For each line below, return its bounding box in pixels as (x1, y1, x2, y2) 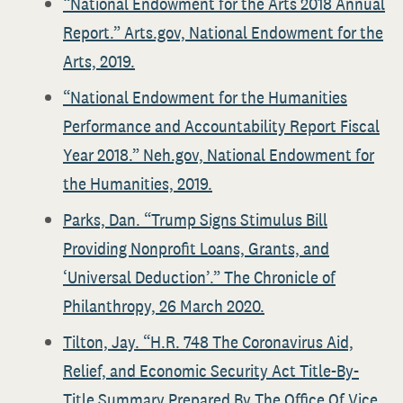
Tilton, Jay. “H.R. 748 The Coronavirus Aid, (63, 330, 354, 354)
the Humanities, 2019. (63, 172, 212, 195)
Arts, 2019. (63, 49, 135, 73)
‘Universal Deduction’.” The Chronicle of (63, 265, 336, 289)
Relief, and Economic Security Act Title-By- (63, 359, 359, 382)
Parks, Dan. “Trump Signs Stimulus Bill (63, 208, 327, 231)
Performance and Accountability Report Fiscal (63, 114, 380, 138)
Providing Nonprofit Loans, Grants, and (63, 237, 329, 260)
